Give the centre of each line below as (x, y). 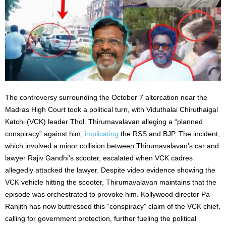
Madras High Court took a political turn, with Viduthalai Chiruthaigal (111, 109)
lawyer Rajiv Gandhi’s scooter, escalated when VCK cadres (99, 158)
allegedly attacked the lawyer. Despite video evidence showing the (110, 170)
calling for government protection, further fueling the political (101, 218)
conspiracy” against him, (45, 133)
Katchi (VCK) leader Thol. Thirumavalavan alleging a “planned (104, 121)
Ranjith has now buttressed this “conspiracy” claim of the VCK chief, (113, 206)
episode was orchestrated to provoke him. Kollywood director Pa (107, 194)
